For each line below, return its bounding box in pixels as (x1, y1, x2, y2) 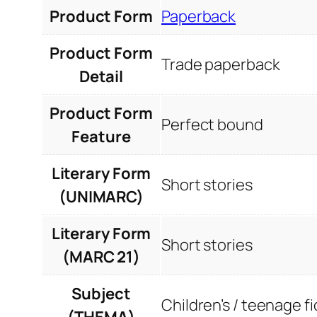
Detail (79, 66, 124, 88)
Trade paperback (161, 54, 280, 76)
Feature (71, 126, 131, 148)
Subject (71, 283, 131, 305)
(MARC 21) (62, 246, 141, 268)
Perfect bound (161, 114, 263, 136)
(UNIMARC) (58, 186, 144, 208)
